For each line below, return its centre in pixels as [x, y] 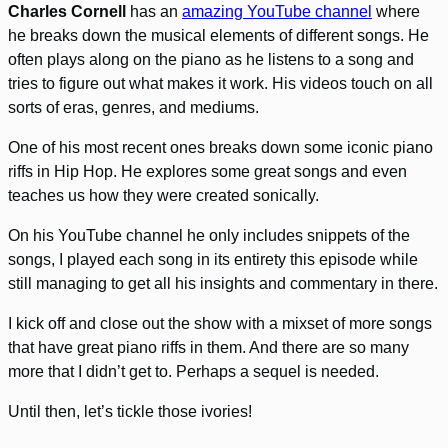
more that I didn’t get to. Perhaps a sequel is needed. [193, 372]
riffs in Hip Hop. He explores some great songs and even [207, 172]
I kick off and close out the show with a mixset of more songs [220, 324]
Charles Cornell [67, 12]
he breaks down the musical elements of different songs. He [218, 36]
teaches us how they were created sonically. [163, 196]
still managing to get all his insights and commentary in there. [223, 284]
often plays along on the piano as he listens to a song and [211, 60]
